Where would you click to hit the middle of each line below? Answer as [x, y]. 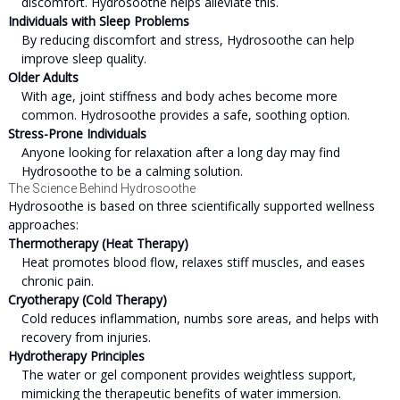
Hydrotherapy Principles [76, 356]
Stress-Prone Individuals [77, 133]
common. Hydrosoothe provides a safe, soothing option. [185, 115]
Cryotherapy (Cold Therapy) [87, 300]
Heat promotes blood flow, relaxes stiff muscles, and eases [193, 262]
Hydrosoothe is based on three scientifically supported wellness [191, 206]
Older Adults [43, 77]
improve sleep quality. [83, 58]
